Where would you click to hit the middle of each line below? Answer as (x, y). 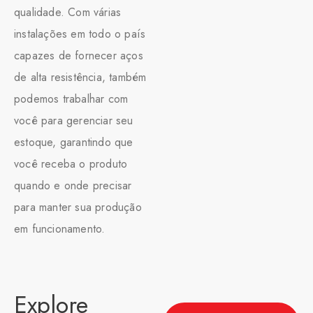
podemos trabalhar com (71, 99)
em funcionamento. (60, 228)
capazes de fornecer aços (79, 55)
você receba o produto (71, 163)
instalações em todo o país (80, 34)
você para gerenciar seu (74, 120)
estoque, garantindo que (74, 142)
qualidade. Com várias (68, 12)
